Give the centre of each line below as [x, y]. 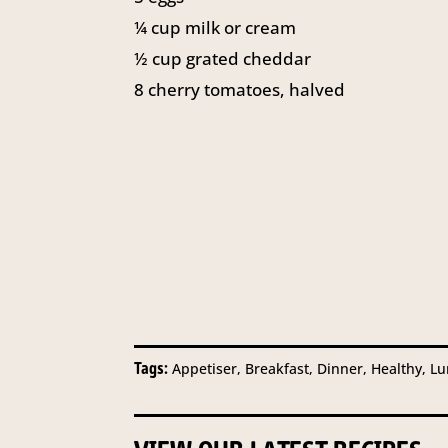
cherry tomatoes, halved [247, 90]
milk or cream [241, 28]
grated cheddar [249, 59]
